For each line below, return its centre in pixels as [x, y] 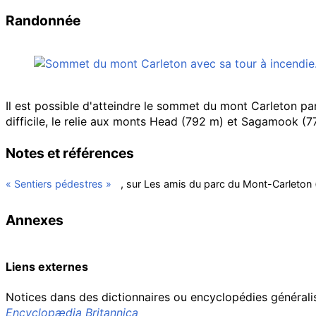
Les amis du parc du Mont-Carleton [228, 184]
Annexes [35, 220]
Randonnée [43, 20]
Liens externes [47, 267]
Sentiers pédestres [59, 184]
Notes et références [70, 153]
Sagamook [270, 121]
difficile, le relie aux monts [78, 121]
